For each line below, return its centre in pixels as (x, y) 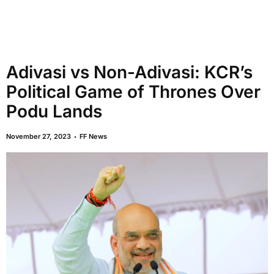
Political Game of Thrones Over (133, 92)
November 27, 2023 (39, 136)
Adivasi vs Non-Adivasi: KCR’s (129, 72)
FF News (93, 136)
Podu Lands (54, 111)
